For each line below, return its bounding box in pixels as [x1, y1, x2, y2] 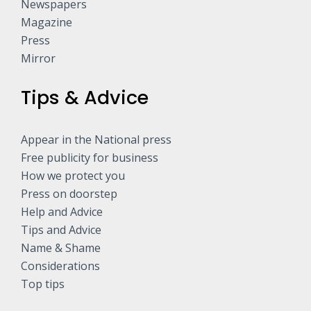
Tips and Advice [21, 222, 101, 238]
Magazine [21, 15, 72, 31]
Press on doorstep [21, 186, 117, 202]
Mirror [21, 51, 56, 67]
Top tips [21, 276, 65, 292]
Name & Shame [21, 240, 101, 256]
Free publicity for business [21, 150, 158, 166]
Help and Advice [21, 204, 103, 220]
